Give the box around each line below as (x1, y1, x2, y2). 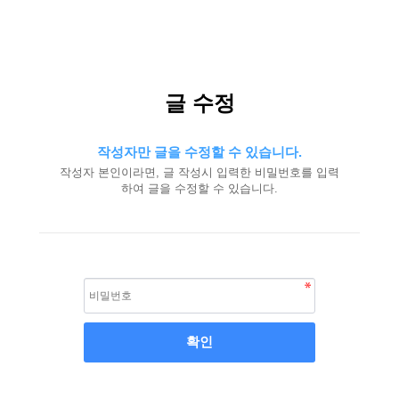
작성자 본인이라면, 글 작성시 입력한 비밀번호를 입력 (60, 166, 339, 179)
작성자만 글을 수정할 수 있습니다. (97, 144, 302, 159)
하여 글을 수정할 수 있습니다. (121, 182, 278, 195)
